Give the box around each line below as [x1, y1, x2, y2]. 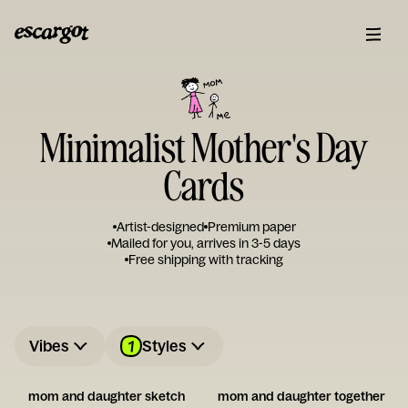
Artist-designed [116, 219, 204, 235]
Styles [142, 336, 187, 355]
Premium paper [207, 219, 296, 235]
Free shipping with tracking [128, 251, 283, 268]
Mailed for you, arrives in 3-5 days [111, 235, 301, 251]
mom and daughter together [218, 388, 385, 404]
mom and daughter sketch [28, 388, 185, 404]
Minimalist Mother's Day [39, 121, 369, 171]
